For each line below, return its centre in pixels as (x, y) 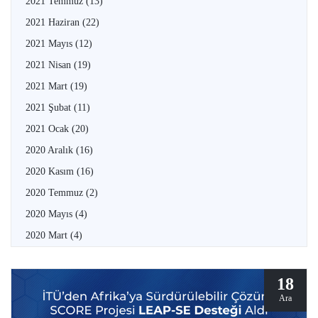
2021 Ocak (49, 128)
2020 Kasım (51, 171)
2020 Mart (48, 235)
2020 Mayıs (50, 214)
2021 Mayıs (50, 43)
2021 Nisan (50, 65)
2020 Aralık (51, 150)
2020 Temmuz (56, 192)
